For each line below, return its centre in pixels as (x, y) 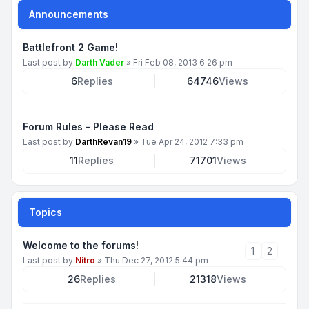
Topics (46, 212)
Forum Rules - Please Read (88, 127)
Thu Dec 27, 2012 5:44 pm (156, 260)
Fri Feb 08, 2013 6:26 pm (183, 62)
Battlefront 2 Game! (70, 47)
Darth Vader (100, 62)
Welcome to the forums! (81, 245)
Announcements (69, 14)
